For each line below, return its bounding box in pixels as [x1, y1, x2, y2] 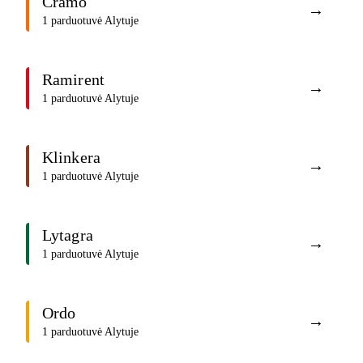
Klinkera [42, 148, 100, 167]
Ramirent [42, 70, 105, 89]
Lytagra [42, 226, 93, 245]
